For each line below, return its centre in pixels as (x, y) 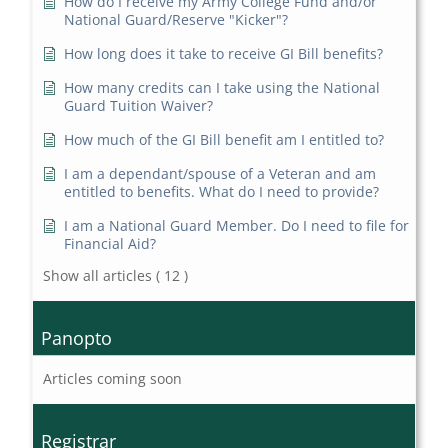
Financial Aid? (110, 244)
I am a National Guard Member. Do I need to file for (237, 226)
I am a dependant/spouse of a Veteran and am (220, 174)
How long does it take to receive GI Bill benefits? (224, 54)
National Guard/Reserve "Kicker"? (176, 20)
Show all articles (98, 276)
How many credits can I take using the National (222, 88)
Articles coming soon (113, 379)
